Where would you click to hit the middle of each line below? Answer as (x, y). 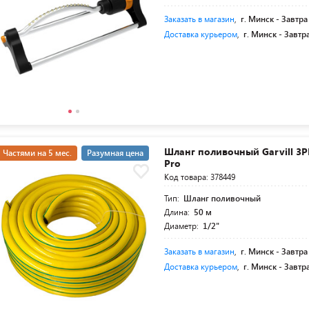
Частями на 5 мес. (37, 153)
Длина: (178, 212)
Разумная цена (115, 153)
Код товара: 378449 (200, 177)
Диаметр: (183, 226)
